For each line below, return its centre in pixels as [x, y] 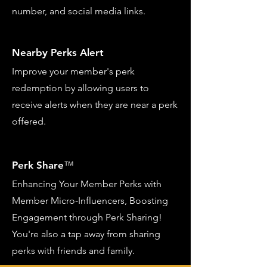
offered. [29, 121]
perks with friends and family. [73, 251]
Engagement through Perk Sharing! [87, 217]
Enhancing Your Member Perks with [87, 184]
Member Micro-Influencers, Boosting [90, 201]
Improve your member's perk [73, 71]
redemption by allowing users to [80, 88]
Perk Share [38, 165]
